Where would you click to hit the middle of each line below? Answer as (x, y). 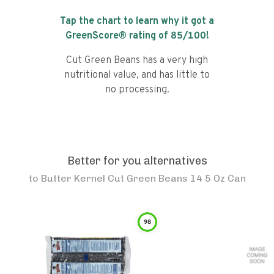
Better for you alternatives (137, 161)
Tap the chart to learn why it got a (137, 21)
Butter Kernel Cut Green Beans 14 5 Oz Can (143, 178)
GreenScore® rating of (118, 36)
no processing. (137, 90)
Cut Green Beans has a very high (137, 61)
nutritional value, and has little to (137, 75)
